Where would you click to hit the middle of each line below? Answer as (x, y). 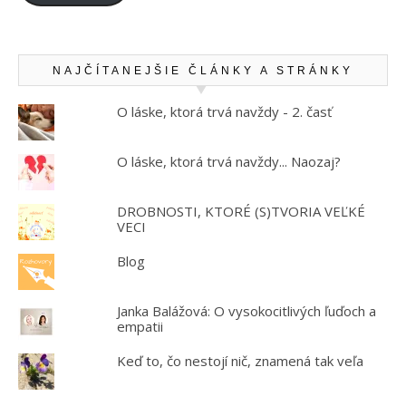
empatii (140, 326)
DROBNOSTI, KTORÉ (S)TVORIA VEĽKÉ (241, 211)
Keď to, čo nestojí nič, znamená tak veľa (240, 360)
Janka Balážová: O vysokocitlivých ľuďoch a (246, 310)
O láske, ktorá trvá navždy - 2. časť (224, 111)
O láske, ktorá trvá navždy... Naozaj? (228, 161)
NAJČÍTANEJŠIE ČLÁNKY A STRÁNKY (203, 70)
